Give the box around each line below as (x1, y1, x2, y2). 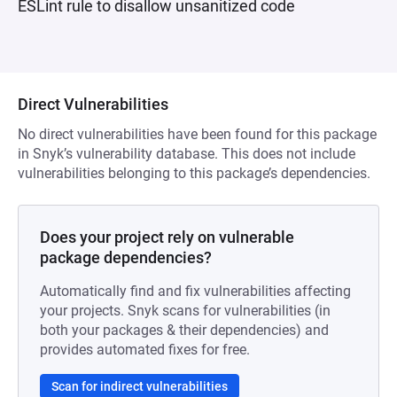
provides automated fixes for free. (40, 341, 250, 358)
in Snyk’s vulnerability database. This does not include (18, 145, 355, 162)
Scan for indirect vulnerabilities (51, 379, 228, 393)
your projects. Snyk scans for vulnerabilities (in (40, 302, 331, 319)
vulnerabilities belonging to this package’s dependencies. (18, 165, 370, 182)
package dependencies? (40, 248, 212, 267)
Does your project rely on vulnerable (40, 228, 294, 246)
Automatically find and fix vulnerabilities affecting (40, 283, 351, 300)
